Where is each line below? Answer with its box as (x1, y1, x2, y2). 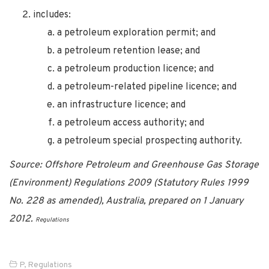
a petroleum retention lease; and (57, 44, 200, 57)
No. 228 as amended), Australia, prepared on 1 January (9, 195, 243, 207)
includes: (33, 8, 71, 21)
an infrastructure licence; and (57, 98, 186, 111)
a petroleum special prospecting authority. (57, 134, 242, 147)
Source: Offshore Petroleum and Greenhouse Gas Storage (9, 159, 259, 171)
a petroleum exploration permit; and (57, 26, 216, 39)
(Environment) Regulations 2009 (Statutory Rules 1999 (9, 177, 249, 189)
